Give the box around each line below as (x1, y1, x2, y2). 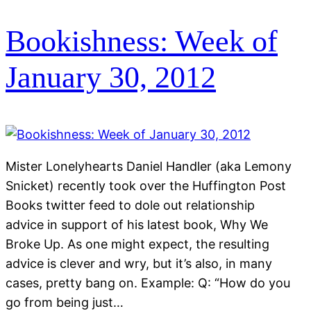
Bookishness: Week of (6, 24, 278, 58)
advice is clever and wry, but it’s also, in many (6, 255, 272, 271)
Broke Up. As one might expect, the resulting (6, 236, 269, 251)
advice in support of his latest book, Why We (6, 217, 268, 232)
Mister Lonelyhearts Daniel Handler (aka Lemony (6, 158, 292, 174)
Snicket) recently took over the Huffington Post (6, 178, 286, 193)
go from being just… (6, 294, 124, 310)
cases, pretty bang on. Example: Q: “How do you (6, 275, 290, 290)
